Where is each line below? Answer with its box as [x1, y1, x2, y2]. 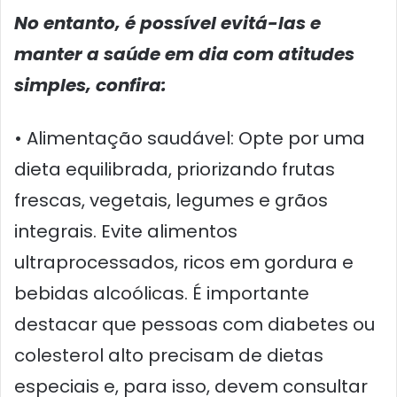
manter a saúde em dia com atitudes [14, 41, 354, 66]
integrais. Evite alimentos [14, 218, 237, 244]
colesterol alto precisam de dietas [14, 342, 323, 368]
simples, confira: [14, 72, 167, 97]
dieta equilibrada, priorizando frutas [14, 156, 335, 182]
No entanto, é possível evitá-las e [14, 10, 321, 35]
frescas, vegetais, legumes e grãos [14, 187, 328, 213]
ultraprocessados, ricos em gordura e [14, 249, 354, 275]
